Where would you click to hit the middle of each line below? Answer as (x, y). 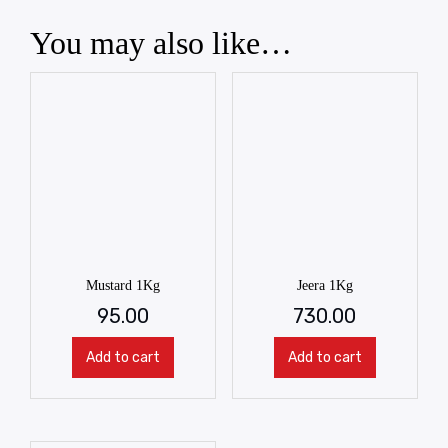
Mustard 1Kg (123, 285)
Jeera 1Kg (324, 285)
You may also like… (161, 42)
